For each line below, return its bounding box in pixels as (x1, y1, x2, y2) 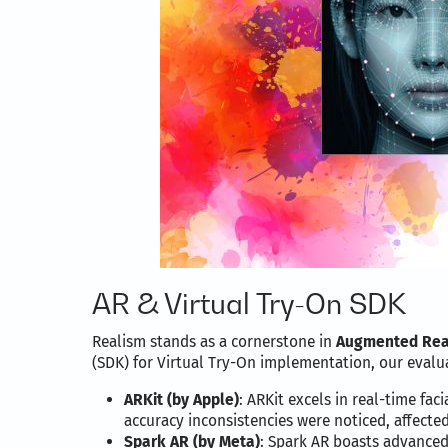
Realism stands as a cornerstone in (92, 332, 336, 352)
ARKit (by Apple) (124, 390, 239, 410)
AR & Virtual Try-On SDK (92, 287, 406, 321)
